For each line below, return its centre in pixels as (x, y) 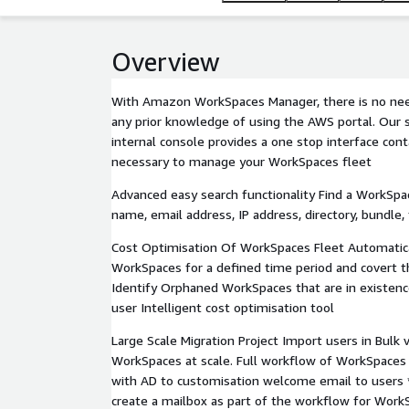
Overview (166, 62)
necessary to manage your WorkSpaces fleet (241, 161)
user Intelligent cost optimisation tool (223, 307)
